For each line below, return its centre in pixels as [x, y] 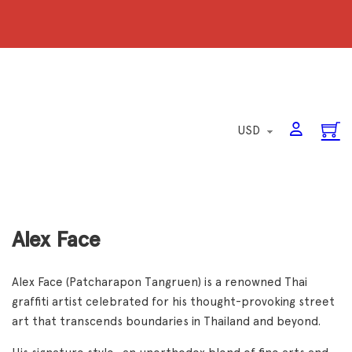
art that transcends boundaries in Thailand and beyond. [166, 321]
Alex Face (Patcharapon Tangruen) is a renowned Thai [159, 282]
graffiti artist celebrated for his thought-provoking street [173, 302]
